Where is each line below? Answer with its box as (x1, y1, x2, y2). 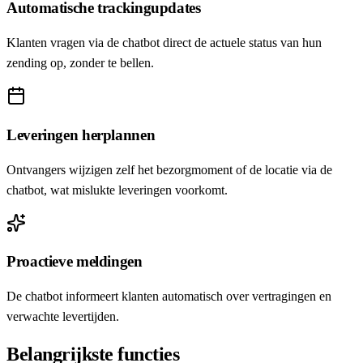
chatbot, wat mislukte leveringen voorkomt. (6, 182, 228, 197)
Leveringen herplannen (6, 126, 156, 143)
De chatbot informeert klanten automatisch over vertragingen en (6, 289, 331, 304)
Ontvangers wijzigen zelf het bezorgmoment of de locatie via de (6, 162, 332, 177)
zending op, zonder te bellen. (6, 56, 154, 70)
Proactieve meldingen (6, 253, 143, 271)
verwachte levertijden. (6, 310, 119, 324)
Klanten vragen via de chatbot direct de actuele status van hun (6, 36, 322, 50)
